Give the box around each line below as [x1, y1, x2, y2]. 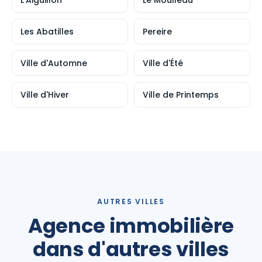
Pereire [143, 26, 172, 37]
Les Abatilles [20, 26, 74, 37]
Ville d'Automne [20, 57, 87, 69]
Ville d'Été [143, 57, 183, 69]
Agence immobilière [28, 212, 234, 240]
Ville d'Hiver [20, 89, 69, 101]
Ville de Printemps [143, 89, 219, 101]
